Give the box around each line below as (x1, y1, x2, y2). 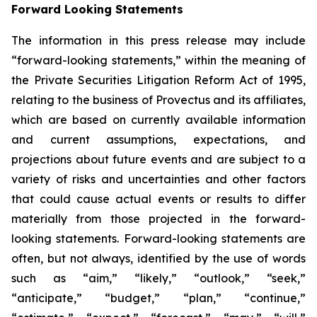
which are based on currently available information (11, 113, 306, 127)
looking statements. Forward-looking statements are (11, 231, 306, 246)
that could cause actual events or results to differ (11, 192, 306, 206)
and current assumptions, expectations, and (11, 132, 306, 146)
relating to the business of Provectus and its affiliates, (11, 93, 306, 107)
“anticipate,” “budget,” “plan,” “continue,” (11, 291, 306, 305)
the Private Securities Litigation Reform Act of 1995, (11, 73, 306, 87)
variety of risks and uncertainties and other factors (11, 172, 306, 186)
